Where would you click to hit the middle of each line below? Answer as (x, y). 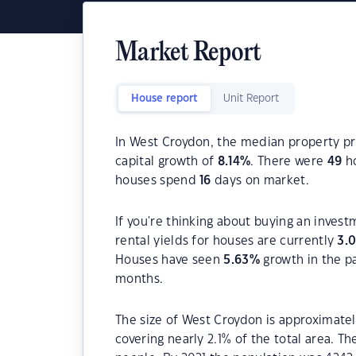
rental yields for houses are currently (226, 241)
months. (139, 279)
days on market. (260, 181)
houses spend (158, 181)
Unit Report (251, 99)
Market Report (188, 54)
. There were (289, 162)
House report (164, 99)
